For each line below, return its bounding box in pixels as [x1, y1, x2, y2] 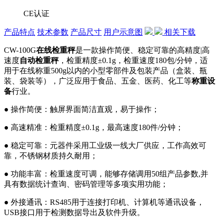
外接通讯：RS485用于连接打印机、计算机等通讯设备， [11, 198, 204, 207]
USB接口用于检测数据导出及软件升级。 [4, 208, 145, 217]
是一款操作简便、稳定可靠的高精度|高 [75, 46, 210, 55]
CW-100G [4, 46, 36, 55]
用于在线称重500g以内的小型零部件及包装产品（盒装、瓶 [4, 66, 207, 75]
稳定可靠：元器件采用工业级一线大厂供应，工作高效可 [11, 141, 206, 150]
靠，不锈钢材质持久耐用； [4, 152, 98, 160]
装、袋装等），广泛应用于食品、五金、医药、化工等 [4, 77, 192, 86]
